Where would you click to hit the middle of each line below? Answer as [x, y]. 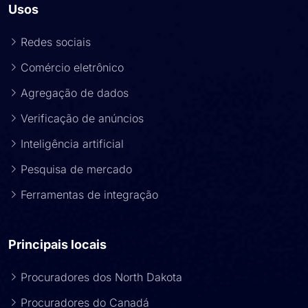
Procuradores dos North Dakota [101, 277]
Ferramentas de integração [89, 195]
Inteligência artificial [72, 144]
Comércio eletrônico [72, 67]
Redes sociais [56, 42]
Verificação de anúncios [82, 118]
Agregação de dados [75, 93]
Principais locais [57, 244]
